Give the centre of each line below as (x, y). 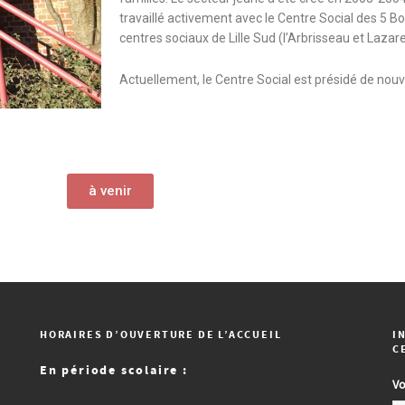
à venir (110, 191)
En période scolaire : (114, 371)
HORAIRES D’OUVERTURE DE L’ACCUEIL (161, 335)
